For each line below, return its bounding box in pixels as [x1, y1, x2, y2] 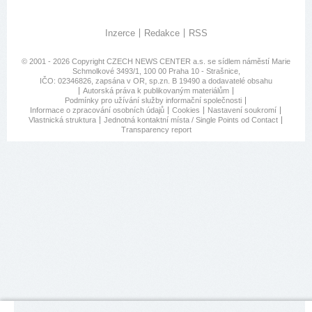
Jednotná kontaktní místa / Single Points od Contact [104, 116, 278, 125]
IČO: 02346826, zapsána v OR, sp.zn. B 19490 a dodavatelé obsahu [40, 77, 272, 86]
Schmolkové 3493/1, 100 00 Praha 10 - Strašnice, [72, 67, 240, 76]
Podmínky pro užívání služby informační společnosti [65, 96, 242, 105]
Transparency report [120, 125, 192, 134]
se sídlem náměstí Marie [208, 57, 290, 66]
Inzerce [104, 28, 135, 39]
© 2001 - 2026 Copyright [22, 57, 107, 66]
